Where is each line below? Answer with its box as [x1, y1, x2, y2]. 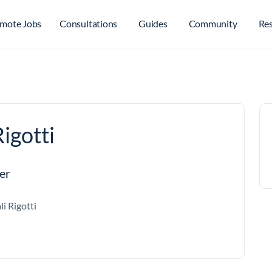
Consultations [59, 18, 118, 29]
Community [188, 18, 237, 29]
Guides [138, 18, 168, 29]
